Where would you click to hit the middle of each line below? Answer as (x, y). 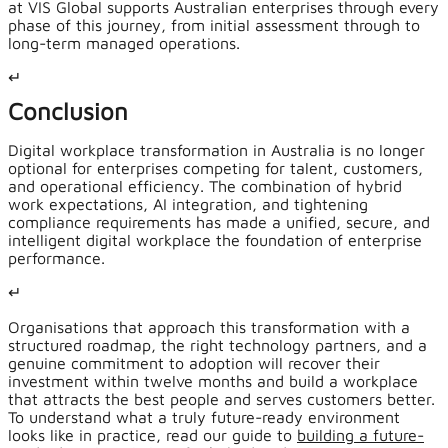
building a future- (360, 435)
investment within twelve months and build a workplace (213, 381)
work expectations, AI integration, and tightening (188, 204)
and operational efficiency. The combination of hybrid (205, 186)
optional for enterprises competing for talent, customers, (215, 168)
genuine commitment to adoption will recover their (194, 363)
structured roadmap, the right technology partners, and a (217, 345)
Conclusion (68, 111)
